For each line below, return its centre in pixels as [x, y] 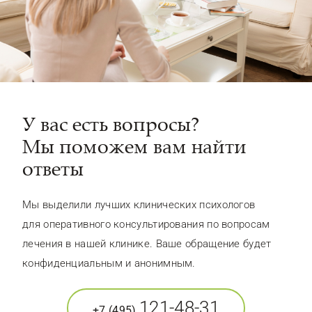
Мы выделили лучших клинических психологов [139, 204]
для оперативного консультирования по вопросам [146, 224]
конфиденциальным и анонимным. [109, 263]
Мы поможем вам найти [134, 146]
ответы [53, 168]
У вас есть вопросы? [111, 123]
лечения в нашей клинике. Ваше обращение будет [147, 243]
